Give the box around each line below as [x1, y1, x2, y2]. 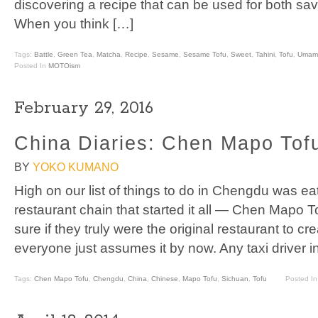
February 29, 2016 [14, 97, 153, 119]
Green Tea [57, 50, 92, 59]
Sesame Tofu [183, 50, 226, 59]
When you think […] [14, 16, 133, 32]
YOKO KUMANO [33, 160, 119, 174]
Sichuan [221, 275, 248, 283]
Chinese [151, 275, 178, 283]
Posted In [14, 62, 48, 70]
